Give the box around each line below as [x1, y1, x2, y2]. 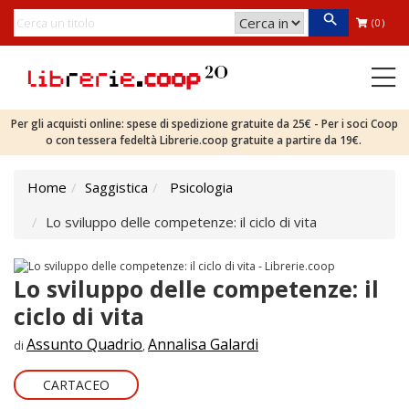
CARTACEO [43, 375, 110, 393]
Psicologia [170, 178, 233, 196]
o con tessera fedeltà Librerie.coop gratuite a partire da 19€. [45, 132, 364, 148]
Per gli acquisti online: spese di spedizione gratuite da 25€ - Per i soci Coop [11, 116, 398, 131]
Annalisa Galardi [148, 333, 258, 354]
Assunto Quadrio [26, 333, 142, 354]
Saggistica [85, 178, 148, 196]
